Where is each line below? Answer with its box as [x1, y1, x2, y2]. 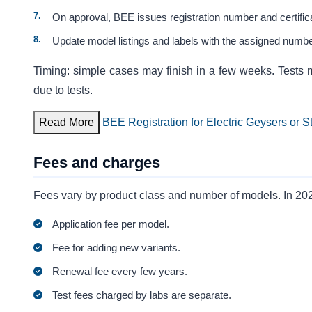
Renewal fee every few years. [52, 265, 188, 278]
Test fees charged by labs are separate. [52, 289, 232, 302]
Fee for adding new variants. [52, 242, 181, 254]
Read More [39, 116, 94, 128]
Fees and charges [33, 153, 160, 171]
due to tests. [33, 84, 93, 97]
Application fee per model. [52, 218, 170, 231]
